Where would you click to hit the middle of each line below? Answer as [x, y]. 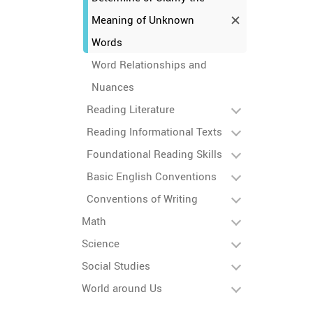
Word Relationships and [149, 64]
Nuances [113, 87]
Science [101, 243]
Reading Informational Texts [154, 131]
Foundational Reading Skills [154, 154]
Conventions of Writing [142, 198]
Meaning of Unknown [143, 20]
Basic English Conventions [152, 176]
